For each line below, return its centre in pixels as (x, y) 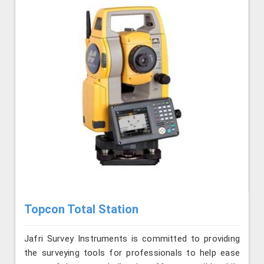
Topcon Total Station (81, 209)
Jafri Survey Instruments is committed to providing (132, 239)
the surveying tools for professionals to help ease (132, 253)
